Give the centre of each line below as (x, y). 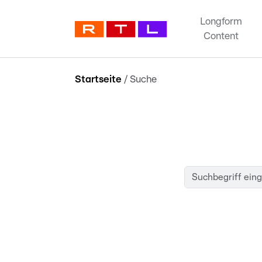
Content (221, 36)
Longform (221, 21)
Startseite (98, 79)
